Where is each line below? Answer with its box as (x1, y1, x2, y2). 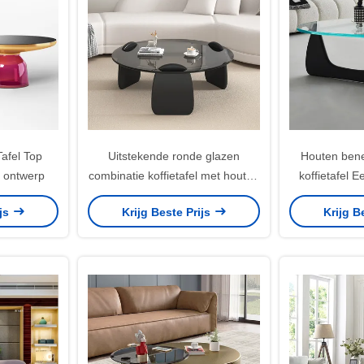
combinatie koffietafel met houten (89, 169, 259, 182)
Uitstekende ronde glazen (108, 149, 240, 162)
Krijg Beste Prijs (121, 205, 214, 219)
